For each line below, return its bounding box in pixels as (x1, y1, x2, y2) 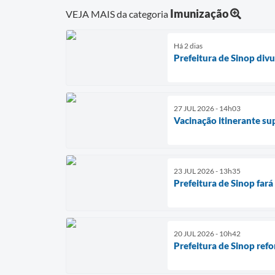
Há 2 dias (174, 41, 203, 51)
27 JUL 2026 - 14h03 (174, 104, 241, 114)
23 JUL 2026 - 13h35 (174, 166, 241, 176)
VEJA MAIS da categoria (66, 8, 170, 20)
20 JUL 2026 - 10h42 (174, 229, 241, 239)
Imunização (170, 7, 228, 21)
